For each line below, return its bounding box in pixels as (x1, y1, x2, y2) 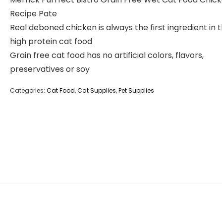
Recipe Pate (10, 8, 57, 19)
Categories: (10, 86, 47, 95)
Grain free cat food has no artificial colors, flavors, (10, 50, 204, 61)
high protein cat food (10, 36, 92, 47)
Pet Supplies (118, 86, 154, 95)
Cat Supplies (77, 86, 116, 95)
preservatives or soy (10, 63, 90, 75)
